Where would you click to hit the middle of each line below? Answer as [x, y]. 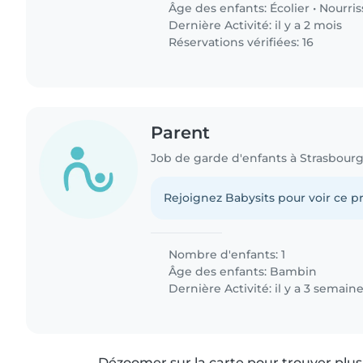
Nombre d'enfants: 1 [226, 254]
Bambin [294, 271]
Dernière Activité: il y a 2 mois [254, 25]
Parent [181, 132]
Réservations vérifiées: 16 [240, 42]
